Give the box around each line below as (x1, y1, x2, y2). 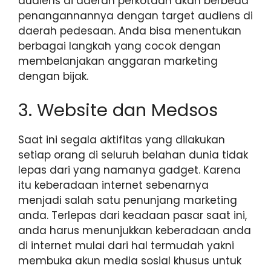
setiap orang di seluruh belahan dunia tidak (18, 147, 248, 162)
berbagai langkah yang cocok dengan (18, 39, 221, 54)
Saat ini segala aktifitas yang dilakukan (18, 132, 225, 147)
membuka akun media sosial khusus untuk (18, 253, 241, 268)
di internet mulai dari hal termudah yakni (18, 238, 234, 253)
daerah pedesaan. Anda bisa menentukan (18, 24, 241, 39)
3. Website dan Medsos (18, 97, 218, 122)
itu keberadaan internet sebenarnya (18, 177, 209, 192)
